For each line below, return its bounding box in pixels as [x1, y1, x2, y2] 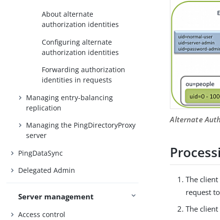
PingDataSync [18, 148, 63, 158]
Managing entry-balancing [26, 92, 113, 102]
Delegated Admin [18, 165, 76, 175]
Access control [18, 210, 66, 219]
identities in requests [42, 75, 112, 85]
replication [26, 103, 62, 112]
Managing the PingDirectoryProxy [26, 120, 136, 130]
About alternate [42, 9, 94, 19]
